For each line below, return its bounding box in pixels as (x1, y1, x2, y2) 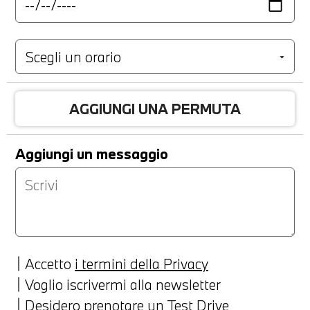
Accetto (25, 253, 71, 273)
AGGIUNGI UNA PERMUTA (69, 98, 241, 118)
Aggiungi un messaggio (15, 143, 168, 163)
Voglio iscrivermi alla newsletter (25, 274, 221, 294)
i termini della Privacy (75, 253, 208, 273)
